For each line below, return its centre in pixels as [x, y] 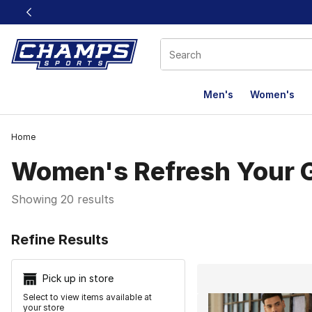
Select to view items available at [87, 297]
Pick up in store [78, 278]
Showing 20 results [63, 199]
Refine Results [60, 240]
